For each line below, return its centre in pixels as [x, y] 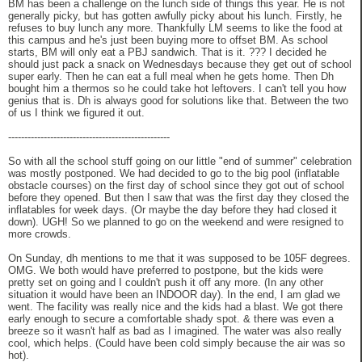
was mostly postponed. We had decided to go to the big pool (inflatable [174, 174]
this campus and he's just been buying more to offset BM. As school [168, 40]
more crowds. [40, 234]
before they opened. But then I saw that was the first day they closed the [179, 198]
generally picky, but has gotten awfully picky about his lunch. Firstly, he [175, 16]
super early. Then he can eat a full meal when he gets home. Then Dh [171, 77]
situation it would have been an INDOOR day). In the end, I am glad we [174, 295]
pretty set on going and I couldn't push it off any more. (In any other [166, 283]
